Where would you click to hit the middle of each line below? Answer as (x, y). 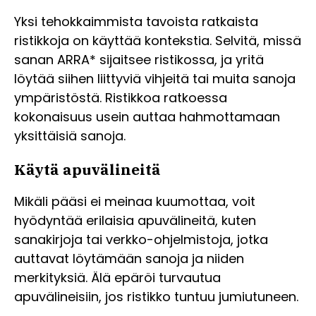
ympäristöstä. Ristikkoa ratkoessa (121, 97)
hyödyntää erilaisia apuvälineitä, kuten (135, 220)
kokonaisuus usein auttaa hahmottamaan (147, 116)
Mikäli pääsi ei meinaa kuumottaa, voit (135, 201)
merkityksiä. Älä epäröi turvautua (117, 278)
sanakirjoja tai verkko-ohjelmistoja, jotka (141, 239)
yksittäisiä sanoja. (70, 135)
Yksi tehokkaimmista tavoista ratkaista (136, 21)
